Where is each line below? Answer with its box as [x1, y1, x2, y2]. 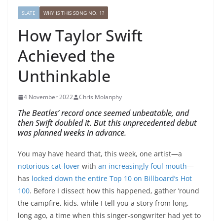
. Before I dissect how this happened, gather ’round [30, 186, 199, 196]
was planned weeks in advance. [18, 127, 126, 139]
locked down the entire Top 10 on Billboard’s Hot [32, 174, 192, 184]
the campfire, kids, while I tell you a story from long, [18, 198, 189, 208]
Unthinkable [18, 65, 110, 87]
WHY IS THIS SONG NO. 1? [43, 9, 104, 17]
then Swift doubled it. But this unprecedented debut [18, 117, 197, 129]
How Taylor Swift [18, 25, 143, 46]
